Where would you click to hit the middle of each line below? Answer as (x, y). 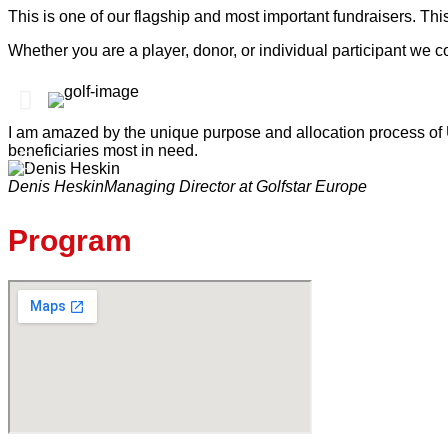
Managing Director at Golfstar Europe (235, 186)
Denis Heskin (56, 186)
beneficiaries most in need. (103, 150)
